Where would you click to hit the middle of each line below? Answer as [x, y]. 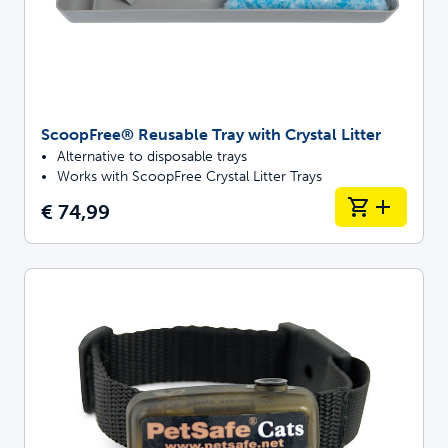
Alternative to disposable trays [152, 156]
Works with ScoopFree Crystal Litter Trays [189, 176]
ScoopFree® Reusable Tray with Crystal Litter [211, 134]
